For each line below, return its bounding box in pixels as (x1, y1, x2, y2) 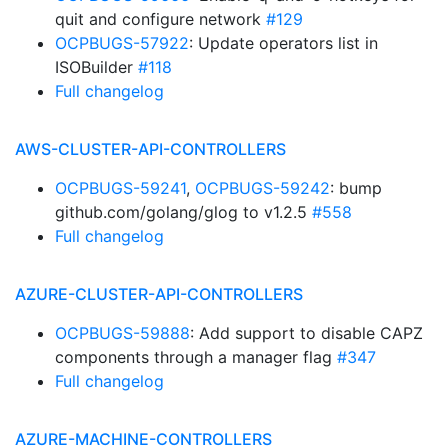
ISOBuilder (55, 57, 138, 77)
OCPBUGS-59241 (55, 178, 186, 198)
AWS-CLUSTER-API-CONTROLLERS (15, 139, 286, 159)
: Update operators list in (189, 33, 378, 53)
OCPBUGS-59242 (195, 178, 330, 198)
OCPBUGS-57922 (55, 33, 189, 53)
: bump (330, 178, 382, 198)
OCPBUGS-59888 (55, 323, 190, 343)
